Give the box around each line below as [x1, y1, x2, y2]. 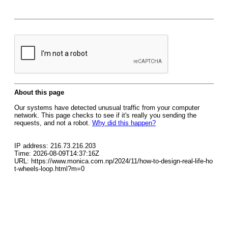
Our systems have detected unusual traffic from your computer [14, 104, 199, 111]
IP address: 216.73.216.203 [14, 142, 96, 150]
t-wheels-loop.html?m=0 [14, 165, 84, 173]
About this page [14, 89, 64, 96]
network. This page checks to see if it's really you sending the [14, 111, 196, 119]
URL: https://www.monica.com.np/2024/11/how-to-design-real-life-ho [14, 157, 213, 165]
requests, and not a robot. [14, 119, 92, 127]
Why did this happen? [92, 119, 156, 127]
